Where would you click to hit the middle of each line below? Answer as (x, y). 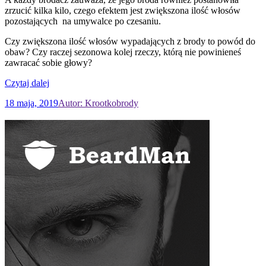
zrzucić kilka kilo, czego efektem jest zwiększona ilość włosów (123, 10)
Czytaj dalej (27, 83)
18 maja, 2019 (31, 103)
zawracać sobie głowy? (48, 62)
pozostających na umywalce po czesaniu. (83, 21)
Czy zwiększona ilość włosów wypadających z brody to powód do (130, 41)
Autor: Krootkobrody (98, 103)
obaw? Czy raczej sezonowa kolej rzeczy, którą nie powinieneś (123, 52)
